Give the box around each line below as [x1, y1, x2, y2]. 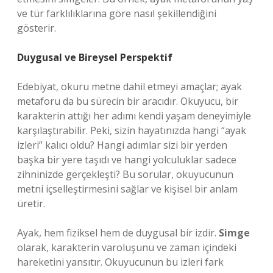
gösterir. [17, 21, 56, 35]
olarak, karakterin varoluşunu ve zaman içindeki [17, 241, 236, 254]
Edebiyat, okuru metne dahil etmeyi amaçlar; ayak [17, 80, 242, 93]
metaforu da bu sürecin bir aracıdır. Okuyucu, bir [17, 94, 238, 108]
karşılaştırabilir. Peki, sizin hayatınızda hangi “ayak [17, 124, 246, 137]
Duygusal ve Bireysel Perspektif [17, 51, 172, 64]
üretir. [17, 197, 45, 210]
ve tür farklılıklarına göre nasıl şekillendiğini [17, 7, 216, 20]
